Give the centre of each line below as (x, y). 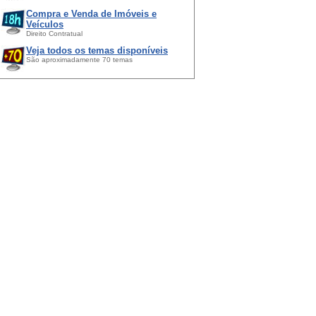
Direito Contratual (54, 34)
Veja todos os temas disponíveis (97, 50)
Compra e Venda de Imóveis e (91, 14)
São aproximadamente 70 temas (79, 60)
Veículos (45, 24)
